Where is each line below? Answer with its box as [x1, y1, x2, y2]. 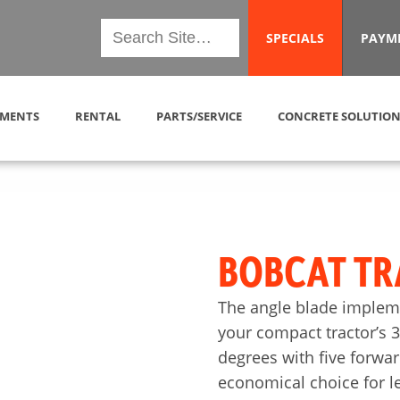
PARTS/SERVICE [156, 107, 242, 124]
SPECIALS [265, 29, 324, 46]
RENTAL [75, 107, 121, 124]
